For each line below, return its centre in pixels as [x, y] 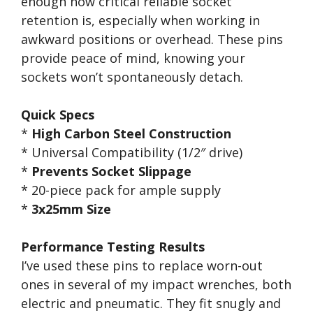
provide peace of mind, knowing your [133, 58]
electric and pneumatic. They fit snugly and [151, 303]
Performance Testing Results [113, 247]
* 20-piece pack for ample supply [121, 190]
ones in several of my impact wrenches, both [156, 284]
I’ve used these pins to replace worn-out [142, 265]
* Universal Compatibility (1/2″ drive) [132, 152]
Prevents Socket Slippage [111, 171]
